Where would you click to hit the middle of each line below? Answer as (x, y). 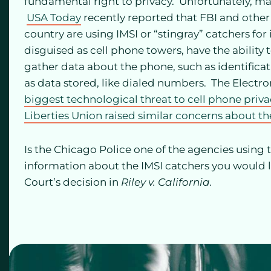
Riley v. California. (167, 182)
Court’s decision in (73, 182)
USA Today (54, 17)
